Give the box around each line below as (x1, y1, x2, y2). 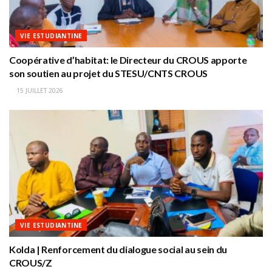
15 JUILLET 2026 (15, 86, 63, 95)
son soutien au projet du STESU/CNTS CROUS (9, 67, 208, 80)
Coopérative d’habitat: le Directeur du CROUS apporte (9, 54, 247, 66)
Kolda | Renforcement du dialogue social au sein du (9, 243, 227, 256)
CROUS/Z (9, 257, 52, 269)
